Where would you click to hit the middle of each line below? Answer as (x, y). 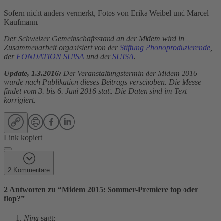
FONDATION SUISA (50, 56)
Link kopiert (23, 137)
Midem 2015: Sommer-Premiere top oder (130, 189)
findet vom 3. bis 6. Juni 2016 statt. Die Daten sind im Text (95, 91)
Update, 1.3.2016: (33, 73)
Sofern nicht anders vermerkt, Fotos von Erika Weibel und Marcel (106, 13)
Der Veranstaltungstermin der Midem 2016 (129, 73)
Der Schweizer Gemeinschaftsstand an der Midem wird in (94, 38)
